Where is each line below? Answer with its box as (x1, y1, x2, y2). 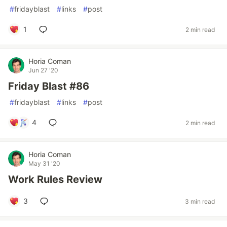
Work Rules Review (8, 173, 102, 185)
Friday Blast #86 (8, 80, 89, 92)
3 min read (185, 197, 215, 205)
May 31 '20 (28, 160, 60, 167)
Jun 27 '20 (28, 66, 58, 74)
